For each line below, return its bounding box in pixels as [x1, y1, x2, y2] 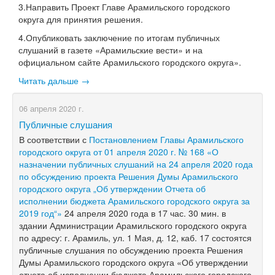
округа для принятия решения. [18, 12, 143, 25]
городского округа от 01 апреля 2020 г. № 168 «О [19, 145, 219, 158]
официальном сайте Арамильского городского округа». [18, 55, 241, 68]
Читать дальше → [18, 74, 90, 87]
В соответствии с [19, 133, 89, 145]
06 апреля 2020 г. [19, 103, 84, 114]
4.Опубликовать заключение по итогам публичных [18, 31, 220, 44]
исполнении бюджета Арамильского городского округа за [19, 194, 250, 207]
